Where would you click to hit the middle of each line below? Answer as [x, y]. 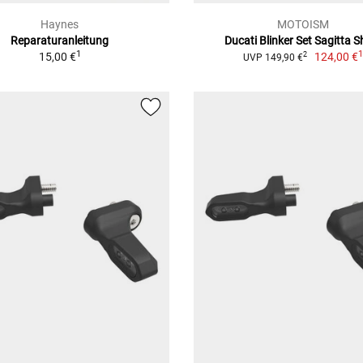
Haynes [60, 24]
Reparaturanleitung [60, 40]
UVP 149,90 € [273, 57]
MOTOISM [303, 24]
